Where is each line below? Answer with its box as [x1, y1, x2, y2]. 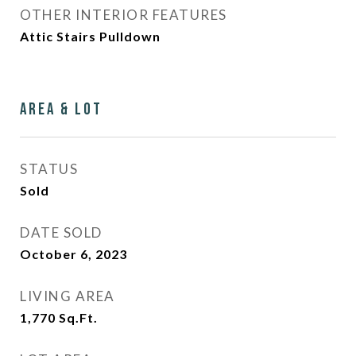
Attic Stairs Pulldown [20, 29, 161, 44]
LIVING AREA [20, 288, 115, 304]
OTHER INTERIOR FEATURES [20, 6, 227, 23]
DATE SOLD [20, 224, 103, 241]
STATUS [20, 161, 78, 177]
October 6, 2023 [20, 246, 127, 261]
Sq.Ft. [59, 310, 98, 325]
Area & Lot [20, 99, 103, 119]
